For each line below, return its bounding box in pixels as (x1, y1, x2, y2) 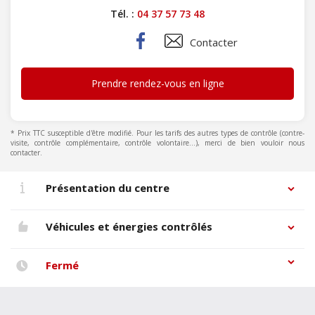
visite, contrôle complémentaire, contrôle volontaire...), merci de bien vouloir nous (11, 138, 304, 148)
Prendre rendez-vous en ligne (91, 77, 224, 90)
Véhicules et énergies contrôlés (45, 219, 212, 233)
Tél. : (110, 7, 137, 20)
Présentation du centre (45, 181, 169, 195)
